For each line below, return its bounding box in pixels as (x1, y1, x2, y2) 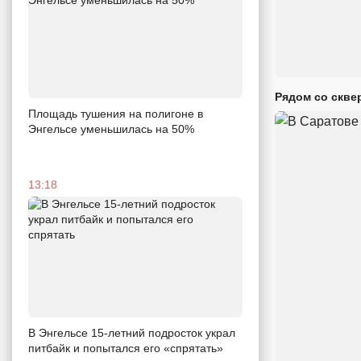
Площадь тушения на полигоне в (28, 106, 203, 120)
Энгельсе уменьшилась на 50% (28, 122, 194, 135)
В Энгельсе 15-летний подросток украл (28, 326, 235, 339)
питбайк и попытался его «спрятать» (28, 341, 223, 355)
